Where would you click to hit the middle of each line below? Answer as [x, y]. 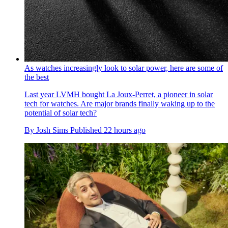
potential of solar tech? [61, 113]
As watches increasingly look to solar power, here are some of [124, 68]
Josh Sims [52, 130]
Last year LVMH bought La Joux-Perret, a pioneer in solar [119, 95]
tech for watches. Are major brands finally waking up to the [120, 104]
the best [37, 77]
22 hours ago [125, 130]
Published [87, 130]
